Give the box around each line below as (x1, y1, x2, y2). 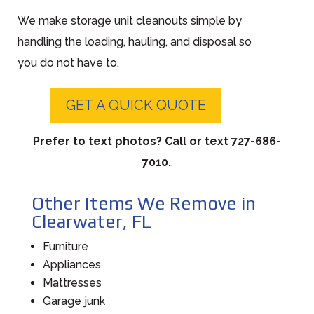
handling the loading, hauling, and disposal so (17, 34, 252, 48)
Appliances (42, 257, 101, 271)
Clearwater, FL (31, 210, 151, 232)
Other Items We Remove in (31, 192, 256, 214)
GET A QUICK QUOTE (65, 96, 206, 114)
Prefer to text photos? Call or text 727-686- (32, 134, 281, 148)
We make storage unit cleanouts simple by (17, 13, 242, 27)
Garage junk (42, 294, 105, 308)
